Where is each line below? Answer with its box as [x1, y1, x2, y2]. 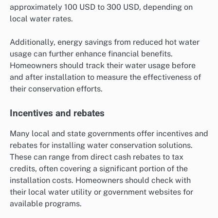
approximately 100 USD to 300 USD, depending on [10, 2, 193, 12]
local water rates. [10, 14, 73, 23]
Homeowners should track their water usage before [10, 60, 196, 70]
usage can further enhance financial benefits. [10, 49, 173, 58]
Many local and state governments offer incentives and [10, 129, 208, 139]
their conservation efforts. [10, 84, 103, 93]
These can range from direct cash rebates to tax [10, 152, 183, 162]
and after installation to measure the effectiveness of [10, 72, 201, 82]
